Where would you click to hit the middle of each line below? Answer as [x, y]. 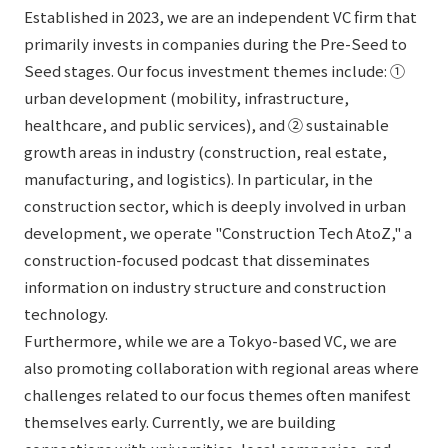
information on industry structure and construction [205, 286]
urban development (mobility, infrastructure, [186, 97]
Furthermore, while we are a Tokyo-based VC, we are [210, 340]
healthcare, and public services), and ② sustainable [206, 124]
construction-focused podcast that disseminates [197, 259]
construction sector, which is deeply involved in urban [215, 205]
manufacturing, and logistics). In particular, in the [198, 178]
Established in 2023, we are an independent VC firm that [220, 16]
